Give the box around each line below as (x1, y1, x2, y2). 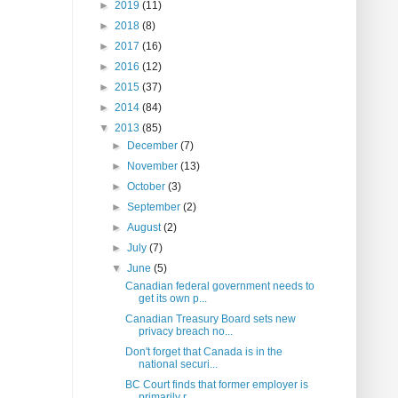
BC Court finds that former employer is (124, 378, 308, 392)
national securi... (138, 358, 218, 371)
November (127, 160, 181, 173)
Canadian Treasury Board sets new (124, 313, 296, 326)
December (127, 139, 181, 153)
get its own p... (138, 292, 207, 306)
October (127, 180, 169, 194)
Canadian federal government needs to (124, 280, 314, 293)
